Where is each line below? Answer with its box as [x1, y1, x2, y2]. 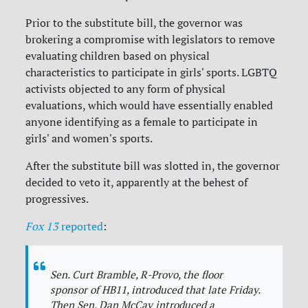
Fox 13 [25, 219, 59, 234]
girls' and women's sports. [25, 131, 153, 146]
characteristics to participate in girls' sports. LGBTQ [25, 65, 278, 80]
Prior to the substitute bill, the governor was [25, 16, 243, 30]
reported [58, 219, 104, 234]
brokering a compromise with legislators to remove [25, 32, 276, 47]
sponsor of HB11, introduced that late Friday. [50, 283, 261, 297]
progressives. [25, 192, 89, 206]
